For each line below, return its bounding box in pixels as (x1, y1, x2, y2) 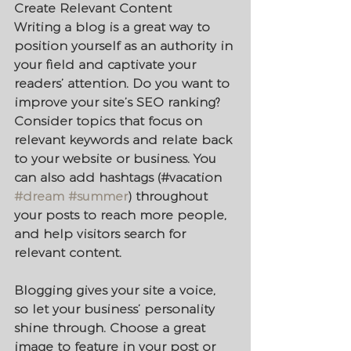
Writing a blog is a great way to (14, 19, 214, 34)
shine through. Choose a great (14, 320, 209, 335)
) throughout (128, 188, 212, 204)
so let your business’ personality (14, 301, 219, 317)
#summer (68, 188, 128, 204)
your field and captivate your (14, 56, 200, 72)
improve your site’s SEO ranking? (14, 94, 223, 110)
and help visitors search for (14, 226, 190, 241)
